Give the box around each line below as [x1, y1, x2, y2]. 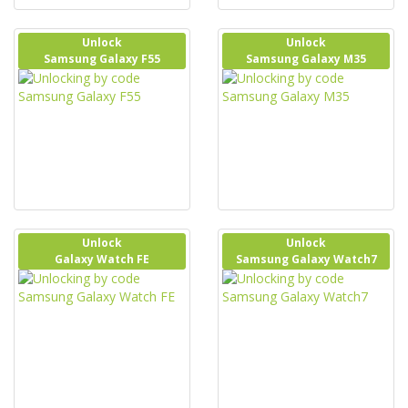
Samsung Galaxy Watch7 [235, 251, 377, 267]
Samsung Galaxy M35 [246, 51, 366, 66]
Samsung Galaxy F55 [44, 51, 160, 66]
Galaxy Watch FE [55, 251, 149, 267]
